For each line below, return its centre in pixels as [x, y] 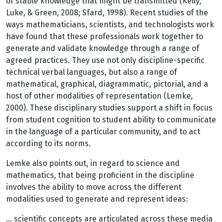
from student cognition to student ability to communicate [111, 120]
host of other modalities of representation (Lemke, [99, 96]
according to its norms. [48, 143]
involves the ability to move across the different [94, 187]
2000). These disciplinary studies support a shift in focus [109, 108]
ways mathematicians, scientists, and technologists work [110, 25]
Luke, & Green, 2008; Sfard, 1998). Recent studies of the [107, 13]
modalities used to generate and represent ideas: [97, 199]
